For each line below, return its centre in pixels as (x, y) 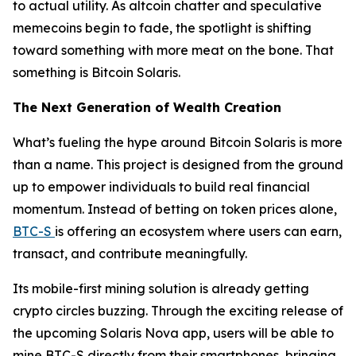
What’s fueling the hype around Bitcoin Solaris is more (178, 142)
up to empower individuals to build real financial (161, 187)
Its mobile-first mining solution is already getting (161, 288)
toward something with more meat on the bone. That (173, 50)
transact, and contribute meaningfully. (130, 253)
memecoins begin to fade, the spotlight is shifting (162, 28)
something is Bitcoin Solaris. (97, 72)
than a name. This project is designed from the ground (178, 164)
